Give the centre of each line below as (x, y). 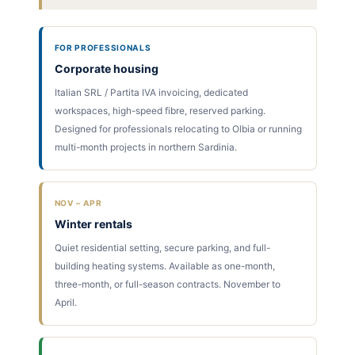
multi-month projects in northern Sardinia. (145, 147)
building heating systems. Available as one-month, (164, 265)
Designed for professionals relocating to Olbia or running (178, 128)
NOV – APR (78, 202)
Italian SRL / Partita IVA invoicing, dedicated (151, 92)
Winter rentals (93, 223)
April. (65, 302)
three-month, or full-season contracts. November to (167, 284)
